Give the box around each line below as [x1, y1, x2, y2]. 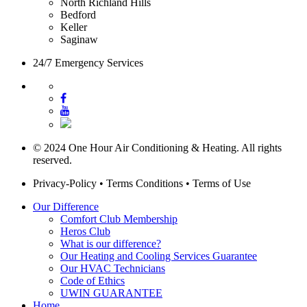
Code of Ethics [60, 274, 125, 286]
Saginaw [60, 33, 98, 45]
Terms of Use [193, 177, 251, 189]
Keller [60, 21, 87, 33]
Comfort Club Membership [60, 212, 177, 225]
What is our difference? [60, 237, 161, 249]
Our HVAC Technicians [60, 262, 165, 274]
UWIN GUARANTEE [60, 286, 162, 299]
